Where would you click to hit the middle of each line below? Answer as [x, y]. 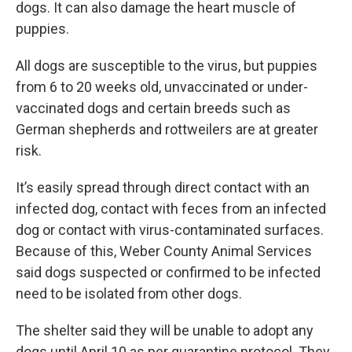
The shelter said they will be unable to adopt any [165, 330]
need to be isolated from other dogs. [129, 293]
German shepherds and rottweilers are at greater [167, 129]
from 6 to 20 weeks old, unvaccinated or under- [162, 87]
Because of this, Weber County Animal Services [164, 251]
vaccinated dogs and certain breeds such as [153, 108]
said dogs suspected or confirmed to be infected [168, 272]
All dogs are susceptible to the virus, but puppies [167, 66]
